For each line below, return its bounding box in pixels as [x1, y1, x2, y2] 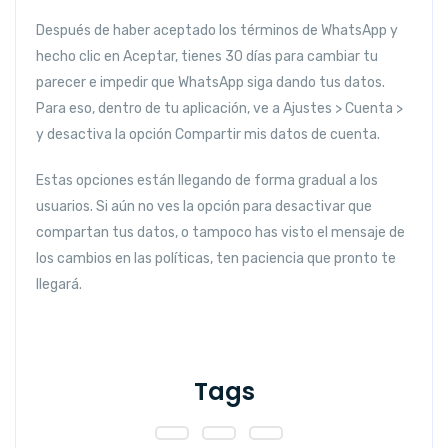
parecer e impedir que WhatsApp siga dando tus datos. [36, 73, 385, 91]
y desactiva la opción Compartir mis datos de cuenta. [36, 125, 380, 143]
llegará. [36, 275, 82, 293]
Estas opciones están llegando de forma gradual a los [36, 171, 378, 189]
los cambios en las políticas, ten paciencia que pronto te [36, 249, 396, 267]
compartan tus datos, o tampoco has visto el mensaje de [36, 223, 405, 241]
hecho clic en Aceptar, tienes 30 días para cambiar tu [36, 47, 378, 65]
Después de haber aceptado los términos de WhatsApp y [36, 21, 398, 39]
